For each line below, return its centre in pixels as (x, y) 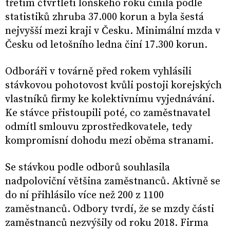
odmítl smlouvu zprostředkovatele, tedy (99, 127)
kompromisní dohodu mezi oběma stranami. (109, 141)
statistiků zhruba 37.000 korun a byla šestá (104, 17)
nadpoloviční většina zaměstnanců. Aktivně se (113, 182)
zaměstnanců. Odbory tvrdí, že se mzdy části (110, 209)
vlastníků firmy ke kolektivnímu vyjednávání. (110, 100)
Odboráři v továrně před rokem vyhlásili (98, 72)
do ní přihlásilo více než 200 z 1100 (84, 196)
